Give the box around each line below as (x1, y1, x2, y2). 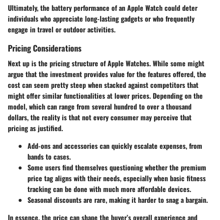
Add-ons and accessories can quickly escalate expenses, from (27, 140, 202, 151)
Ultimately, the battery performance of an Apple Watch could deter (8, 2, 197, 13)
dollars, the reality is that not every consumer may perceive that (8, 112, 192, 123)
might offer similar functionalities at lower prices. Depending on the (8, 90, 203, 101)
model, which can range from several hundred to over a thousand (8, 101, 192, 112)
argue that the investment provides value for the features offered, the (8, 69, 206, 80)
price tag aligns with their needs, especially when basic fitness (27, 173, 206, 184)
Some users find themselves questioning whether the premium (27, 162, 206, 173)
